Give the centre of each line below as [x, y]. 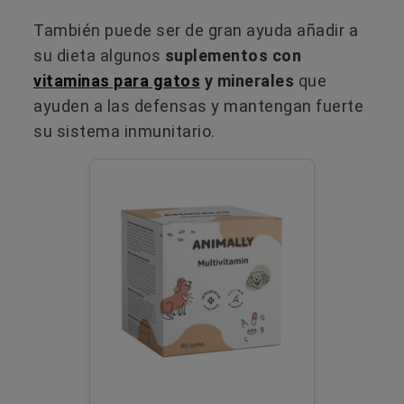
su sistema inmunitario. [124, 131]
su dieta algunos [99, 55]
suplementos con [233, 55]
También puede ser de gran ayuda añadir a [196, 30]
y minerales [247, 80]
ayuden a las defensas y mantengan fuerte [198, 106]
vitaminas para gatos [117, 80]
